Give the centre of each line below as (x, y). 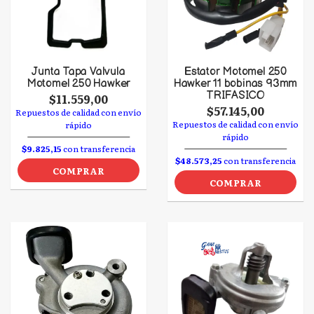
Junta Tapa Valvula (78, 72)
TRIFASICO (235, 96)
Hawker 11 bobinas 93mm (235, 84)
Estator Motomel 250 (235, 72)
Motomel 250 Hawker (78, 84)
